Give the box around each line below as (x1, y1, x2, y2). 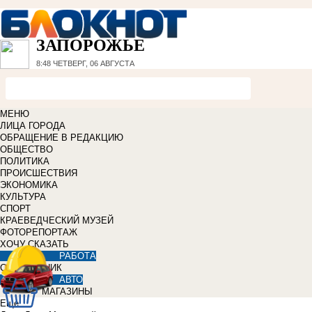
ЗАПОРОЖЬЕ (36, 36, 145, 55)
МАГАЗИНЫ (42, 286, 93, 297)
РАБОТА (59, 251, 96, 262)
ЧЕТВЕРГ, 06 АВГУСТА (51, 59, 134, 68)
